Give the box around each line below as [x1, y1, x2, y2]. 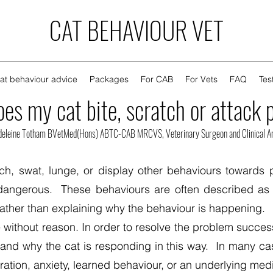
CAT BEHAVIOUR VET [49, 12, 224, 48]
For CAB [140, 74, 173, 85]
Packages [89, 74, 129, 85]
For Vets [185, 74, 218, 85]
